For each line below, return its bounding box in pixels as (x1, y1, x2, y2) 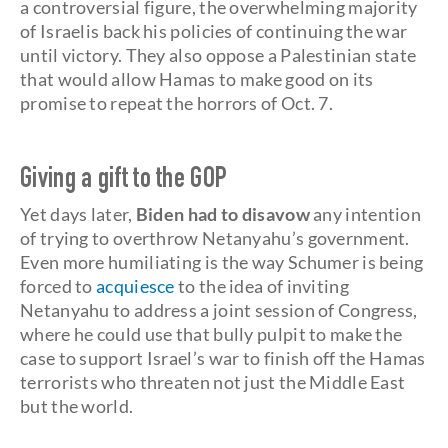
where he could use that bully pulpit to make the (20, 323, 403, 345)
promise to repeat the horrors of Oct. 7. (20, 92, 333, 114)
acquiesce (96, 275, 175, 297)
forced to (20, 275, 96, 297)
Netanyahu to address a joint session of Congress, (20, 299, 418, 321)
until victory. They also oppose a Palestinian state (20, 44, 417, 66)
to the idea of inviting (174, 275, 349, 297)
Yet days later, (20, 203, 136, 225)
